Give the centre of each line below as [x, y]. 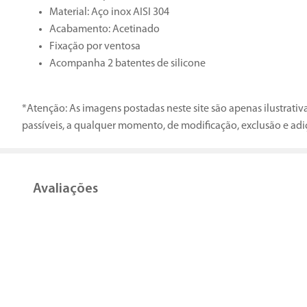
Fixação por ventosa [95, 47]
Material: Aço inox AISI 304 [109, 13]
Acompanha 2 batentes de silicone [127, 64]
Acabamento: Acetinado [105, 30]
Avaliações [65, 189]
